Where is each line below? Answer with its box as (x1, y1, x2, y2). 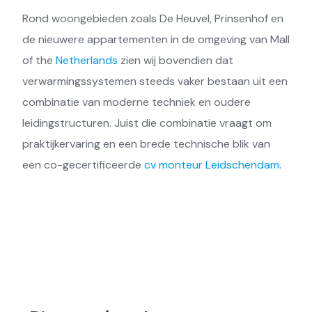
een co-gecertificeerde (22, 157, 144, 173)
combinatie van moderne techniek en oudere (22, 95, 251, 110)
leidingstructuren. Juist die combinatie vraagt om (22, 116, 272, 131)
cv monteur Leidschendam (144, 157, 279, 173)
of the (22, 53, 56, 68)
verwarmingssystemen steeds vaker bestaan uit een (22, 74, 288, 89)
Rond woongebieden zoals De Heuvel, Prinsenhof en (22, 11, 283, 26)
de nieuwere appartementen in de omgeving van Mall (22, 32, 290, 47)
